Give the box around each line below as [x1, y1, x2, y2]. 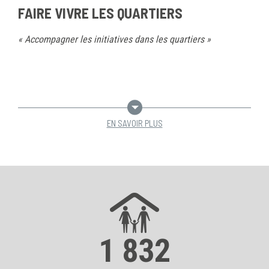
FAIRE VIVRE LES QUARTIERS [18, 4, 183, 22]
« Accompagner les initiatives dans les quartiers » [18, 33, 211, 45]
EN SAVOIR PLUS [106, 117, 163, 128]
